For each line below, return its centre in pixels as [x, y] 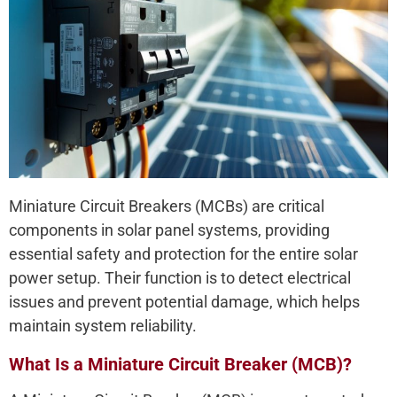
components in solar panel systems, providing [169, 230]
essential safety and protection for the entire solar [183, 254]
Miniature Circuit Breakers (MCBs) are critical [167, 206]
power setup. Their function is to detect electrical [180, 278]
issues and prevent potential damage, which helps [184, 302]
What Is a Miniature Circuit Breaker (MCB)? [180, 365]
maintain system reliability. [103, 326]
